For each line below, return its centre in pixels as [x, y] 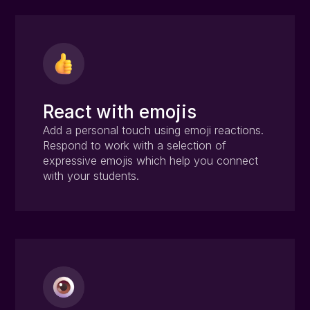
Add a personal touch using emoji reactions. [154, 130]
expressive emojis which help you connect [151, 161]
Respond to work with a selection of [135, 146]
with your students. [91, 176]
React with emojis [120, 112]
